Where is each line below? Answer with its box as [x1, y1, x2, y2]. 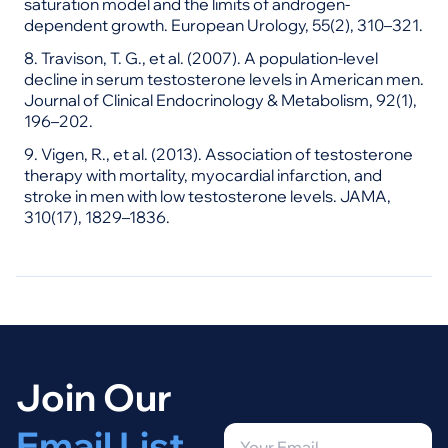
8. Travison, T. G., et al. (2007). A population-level [24, 48, 378, 68]
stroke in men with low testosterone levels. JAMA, [24, 186, 391, 206]
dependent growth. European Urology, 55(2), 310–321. [24, 15, 423, 35]
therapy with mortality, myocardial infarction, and [24, 165, 382, 185]
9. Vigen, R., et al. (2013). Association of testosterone [24, 144, 413, 164]
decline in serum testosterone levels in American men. [24, 69, 424, 89]
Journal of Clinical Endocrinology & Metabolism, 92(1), [24, 90, 417, 110]
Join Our [16, 374, 172, 420]
